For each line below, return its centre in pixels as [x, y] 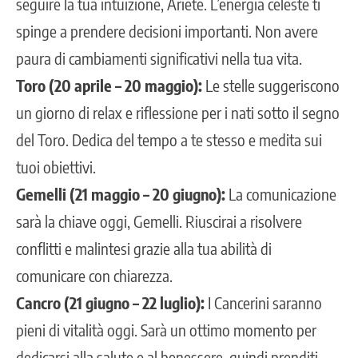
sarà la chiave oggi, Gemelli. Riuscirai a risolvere [159, 221]
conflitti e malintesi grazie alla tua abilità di [144, 249]
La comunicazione [281, 194]
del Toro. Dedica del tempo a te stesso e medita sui [169, 140]
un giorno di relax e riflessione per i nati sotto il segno [178, 113]
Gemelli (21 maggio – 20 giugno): [121, 194]
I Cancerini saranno [263, 303]
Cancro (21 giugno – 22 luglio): [110, 303]
